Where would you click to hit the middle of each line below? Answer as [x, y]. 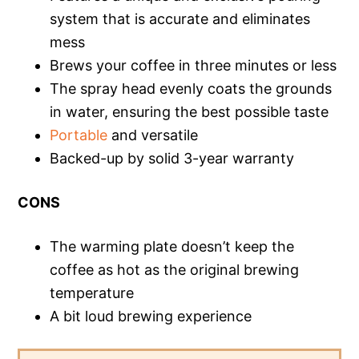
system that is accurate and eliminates [180, 18]
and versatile [153, 135]
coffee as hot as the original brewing [175, 269]
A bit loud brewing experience [151, 316]
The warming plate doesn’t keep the [172, 246]
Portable [79, 135]
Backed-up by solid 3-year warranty [172, 158]
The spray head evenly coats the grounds [191, 88]
